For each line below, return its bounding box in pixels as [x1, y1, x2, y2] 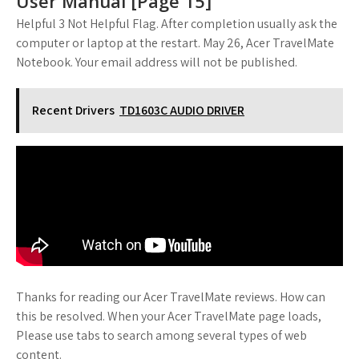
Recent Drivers [32, 102, 115, 119]
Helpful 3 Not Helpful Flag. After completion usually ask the [16, 15, 337, 32]
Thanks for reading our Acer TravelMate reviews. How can [16, 288, 325, 305]
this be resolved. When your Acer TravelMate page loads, [16, 308, 321, 325]
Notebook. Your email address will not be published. [16, 54, 297, 71]
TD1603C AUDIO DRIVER [119, 102, 244, 119]
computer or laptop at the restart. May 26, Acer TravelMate [16, 34, 334, 51]
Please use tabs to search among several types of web [16, 327, 307, 344]
